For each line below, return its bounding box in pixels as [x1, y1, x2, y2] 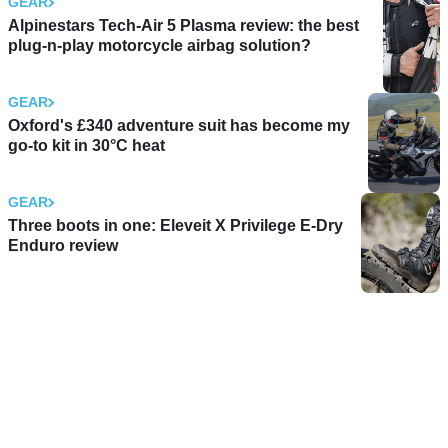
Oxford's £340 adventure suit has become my [8, 117, 350, 135]
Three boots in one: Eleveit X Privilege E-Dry [8, 217, 343, 235]
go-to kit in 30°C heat [8, 137, 165, 155]
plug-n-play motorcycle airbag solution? [8, 37, 311, 55]
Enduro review [8, 237, 118, 255]
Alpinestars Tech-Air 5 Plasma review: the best [8, 17, 359, 35]
